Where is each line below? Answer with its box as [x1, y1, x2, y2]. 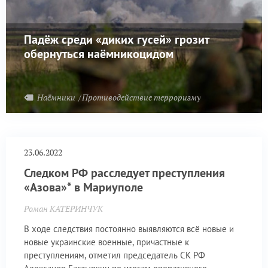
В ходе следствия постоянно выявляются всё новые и [24, 223, 234, 234]
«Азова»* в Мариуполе [24, 179, 143, 196]
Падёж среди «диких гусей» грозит [24, 31, 209, 47]
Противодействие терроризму [82, 91, 200, 103]
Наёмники [37, 91, 77, 103]
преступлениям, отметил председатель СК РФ [24, 249, 205, 261]
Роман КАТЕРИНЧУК [24, 203, 103, 214]
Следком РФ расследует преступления [24, 165, 225, 181]
